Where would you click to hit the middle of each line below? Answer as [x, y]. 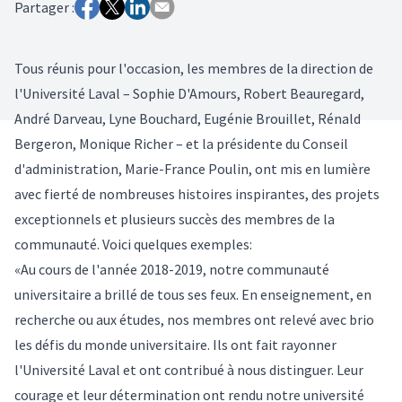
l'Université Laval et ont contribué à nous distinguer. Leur [189, 369]
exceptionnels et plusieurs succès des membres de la [175, 218]
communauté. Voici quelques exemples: [133, 244]
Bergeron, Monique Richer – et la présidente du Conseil [181, 143]
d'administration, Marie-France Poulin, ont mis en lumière [192, 168]
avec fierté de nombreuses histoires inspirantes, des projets [197, 193]
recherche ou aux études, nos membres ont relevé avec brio [194, 319]
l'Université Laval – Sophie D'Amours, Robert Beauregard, [189, 93]
